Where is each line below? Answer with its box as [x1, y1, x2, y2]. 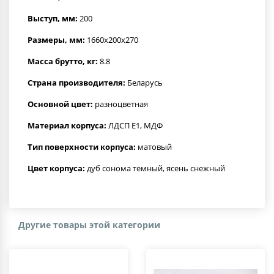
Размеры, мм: [28, 34, 85, 45]
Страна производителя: [28, 76, 125, 88]
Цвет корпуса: [28, 162, 85, 174]
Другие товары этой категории [18, 218, 160, 231]
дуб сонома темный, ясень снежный [85, 162, 225, 174]
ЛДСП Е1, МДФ [106, 119, 163, 131]
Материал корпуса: [28, 119, 106, 131]
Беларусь [125, 76, 163, 88]
